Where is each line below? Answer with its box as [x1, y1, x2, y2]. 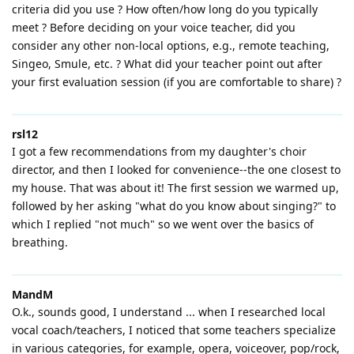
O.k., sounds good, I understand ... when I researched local [12, 304, 326, 320]
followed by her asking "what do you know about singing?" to [12, 198, 336, 214]
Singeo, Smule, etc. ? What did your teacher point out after [12, 56, 322, 72]
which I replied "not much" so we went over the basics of [12, 217, 314, 232]
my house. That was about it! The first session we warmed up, [12, 180, 339, 196]
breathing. [12, 235, 68, 250]
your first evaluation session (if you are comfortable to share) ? [12, 74, 341, 90]
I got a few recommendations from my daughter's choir [12, 144, 307, 160]
